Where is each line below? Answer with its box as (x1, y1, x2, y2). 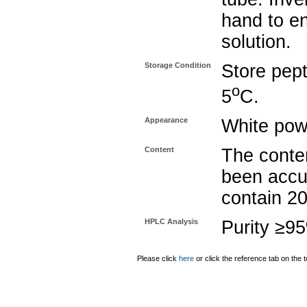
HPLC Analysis (145, 217, 198, 225)
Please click (137, 254, 179, 262)
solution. (221, 32, 291, 52)
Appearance (145, 116, 188, 124)
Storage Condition (145, 61, 211, 69)
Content (145, 145, 174, 153)
